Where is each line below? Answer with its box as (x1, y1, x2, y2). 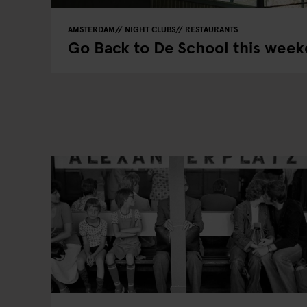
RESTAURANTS (185, 23, 238, 34)
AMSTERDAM (68, 23, 115, 34)
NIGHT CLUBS (125, 23, 175, 34)
